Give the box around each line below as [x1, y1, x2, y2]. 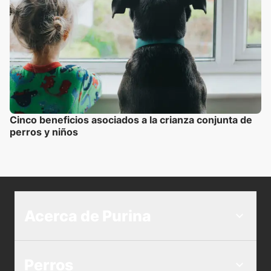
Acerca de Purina [24, 207, 151, 225]
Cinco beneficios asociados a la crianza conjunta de [10, 113, 252, 126]
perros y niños [10, 125, 78, 138]
